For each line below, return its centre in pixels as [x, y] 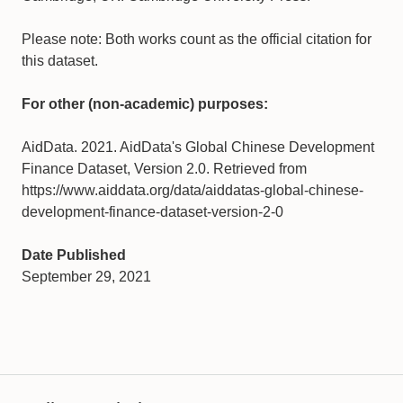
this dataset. [60, 61]
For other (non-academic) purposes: [145, 104]
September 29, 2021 [86, 277]
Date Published [74, 255]
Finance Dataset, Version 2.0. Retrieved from [164, 169]
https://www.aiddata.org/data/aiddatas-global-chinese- [193, 190]
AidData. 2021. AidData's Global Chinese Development [198, 147]
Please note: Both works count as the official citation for [197, 39]
